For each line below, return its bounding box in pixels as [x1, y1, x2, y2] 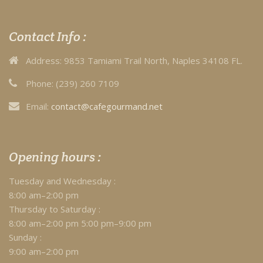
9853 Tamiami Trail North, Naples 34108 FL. [62, 54, 242, 66]
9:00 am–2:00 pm [9, 245, 79, 257]
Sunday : [9, 231, 42, 243]
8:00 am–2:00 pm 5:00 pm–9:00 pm [9, 217, 151, 229]
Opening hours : [9, 148, 101, 165]
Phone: [26, 77, 53, 89]
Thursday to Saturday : [9, 203, 100, 215]
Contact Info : [9, 28, 86, 45]
